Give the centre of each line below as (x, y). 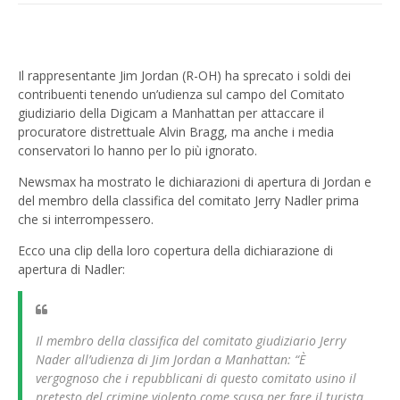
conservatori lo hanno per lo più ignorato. (137, 151)
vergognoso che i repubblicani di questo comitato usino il (196, 379)
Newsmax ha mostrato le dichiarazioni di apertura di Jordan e (195, 182)
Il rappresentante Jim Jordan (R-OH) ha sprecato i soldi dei (184, 76)
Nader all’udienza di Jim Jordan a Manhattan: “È (171, 360)
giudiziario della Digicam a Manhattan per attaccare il (171, 113)
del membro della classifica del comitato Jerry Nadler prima (188, 201)
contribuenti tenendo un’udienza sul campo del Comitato (181, 95)
